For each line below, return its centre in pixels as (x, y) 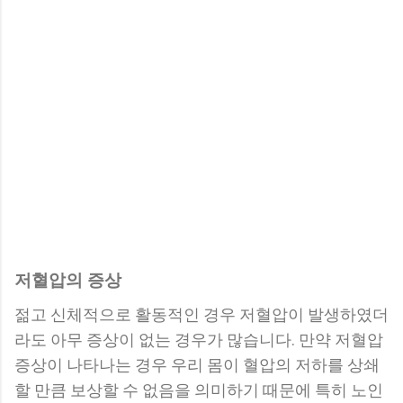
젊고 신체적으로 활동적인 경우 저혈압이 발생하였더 (201, 315)
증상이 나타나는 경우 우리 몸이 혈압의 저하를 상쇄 (197, 365)
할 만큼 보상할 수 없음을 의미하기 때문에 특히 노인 (199, 390)
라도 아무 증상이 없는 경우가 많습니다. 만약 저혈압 (199, 340)
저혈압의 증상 (68, 281)
